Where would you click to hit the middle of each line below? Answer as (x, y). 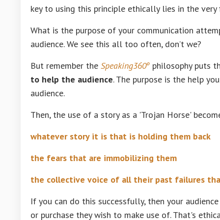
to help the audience (72, 79)
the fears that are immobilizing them (104, 158)
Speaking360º (126, 65)
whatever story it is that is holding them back (121, 136)
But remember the (66, 65)
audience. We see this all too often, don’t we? (116, 44)
